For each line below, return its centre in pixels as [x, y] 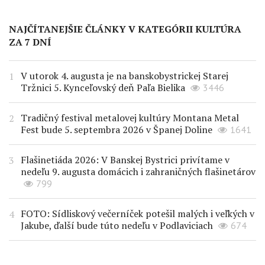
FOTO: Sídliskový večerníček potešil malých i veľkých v [138, 214]
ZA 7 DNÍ [30, 42]
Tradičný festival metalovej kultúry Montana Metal [130, 118]
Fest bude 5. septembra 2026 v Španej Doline [117, 130]
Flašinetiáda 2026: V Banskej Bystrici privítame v [125, 160]
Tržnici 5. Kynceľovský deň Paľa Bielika [103, 88]
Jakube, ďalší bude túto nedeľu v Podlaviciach [117, 226]
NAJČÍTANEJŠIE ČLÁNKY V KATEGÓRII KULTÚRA [125, 29]
